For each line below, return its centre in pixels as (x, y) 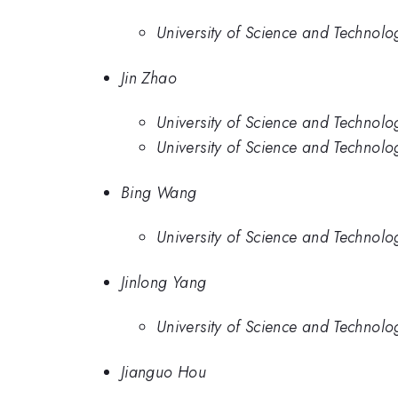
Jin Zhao (149, 78)
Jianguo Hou (163, 372)
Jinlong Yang (164, 282)
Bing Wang (159, 192)
